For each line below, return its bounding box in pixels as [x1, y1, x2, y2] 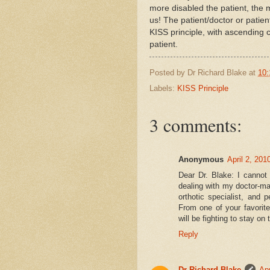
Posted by [149, 67, 187, 77]
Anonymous [178, 155, 224, 165]
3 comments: [149, 113, 242, 137]
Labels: [149, 84, 177, 93]
